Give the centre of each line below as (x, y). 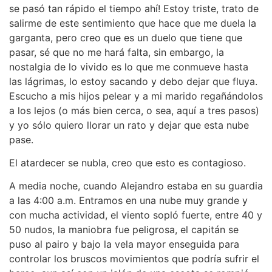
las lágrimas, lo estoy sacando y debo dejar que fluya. (133, 81)
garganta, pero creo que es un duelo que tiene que (126, 37)
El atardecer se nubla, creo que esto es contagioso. (127, 162)
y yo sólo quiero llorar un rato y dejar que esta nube (129, 125)
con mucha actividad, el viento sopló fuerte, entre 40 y (136, 215)
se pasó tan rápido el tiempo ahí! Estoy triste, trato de (134, 8)
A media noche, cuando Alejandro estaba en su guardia (136, 186)
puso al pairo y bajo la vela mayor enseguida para (124, 244)
